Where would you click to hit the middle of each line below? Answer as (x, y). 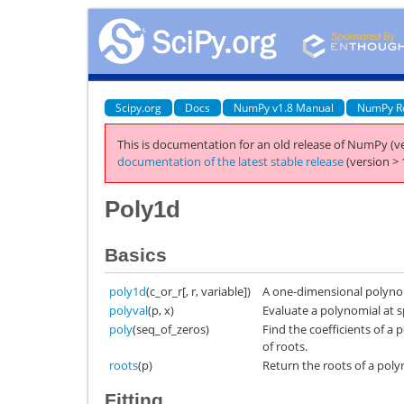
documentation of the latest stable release (230, 161)
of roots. (285, 346)
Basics (136, 254)
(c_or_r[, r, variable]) (198, 291)
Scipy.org (138, 107)
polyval (129, 310)
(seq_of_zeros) (171, 329)
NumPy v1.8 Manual (284, 107)
